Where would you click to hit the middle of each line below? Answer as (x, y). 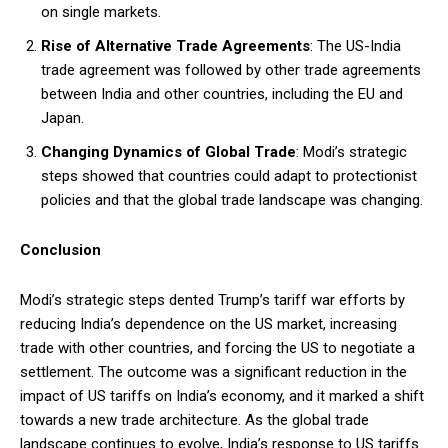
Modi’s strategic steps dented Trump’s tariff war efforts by (212, 299)
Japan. (62, 117)
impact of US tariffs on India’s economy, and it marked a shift (222, 395)
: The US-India (355, 45)
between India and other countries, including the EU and (222, 93)
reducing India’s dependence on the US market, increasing (208, 323)
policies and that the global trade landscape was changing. (232, 199)
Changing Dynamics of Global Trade (168, 151)
